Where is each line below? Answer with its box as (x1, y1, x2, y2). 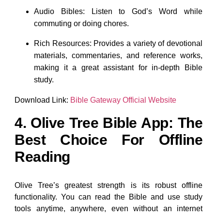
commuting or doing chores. (34, 19, 129, 28)
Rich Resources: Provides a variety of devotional (34, 39, 202, 47)
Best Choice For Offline (15, 131, 202, 148)
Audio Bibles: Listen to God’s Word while (34, 7, 202, 15)
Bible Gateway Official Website (68, 95, 176, 104)
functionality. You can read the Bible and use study (15, 192, 202, 201)
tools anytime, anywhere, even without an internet (15, 204, 202, 213)
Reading (15, 148, 70, 165)
